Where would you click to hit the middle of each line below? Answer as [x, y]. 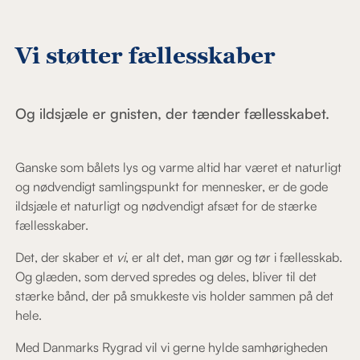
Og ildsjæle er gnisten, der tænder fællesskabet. [173, 113]
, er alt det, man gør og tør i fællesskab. [234, 258]
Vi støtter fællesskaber [146, 56]
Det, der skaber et [66, 258]
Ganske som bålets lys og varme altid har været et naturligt [179, 168]
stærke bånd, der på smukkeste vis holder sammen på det [175, 296]
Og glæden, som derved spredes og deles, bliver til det [166, 277]
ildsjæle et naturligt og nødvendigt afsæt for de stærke [166, 206]
